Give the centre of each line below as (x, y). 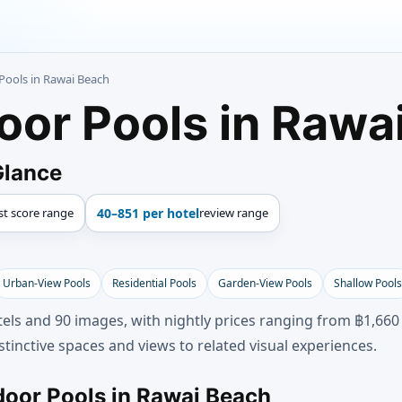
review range (234, 213)
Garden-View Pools (265, 283)
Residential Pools (154, 283)
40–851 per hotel (148, 213)
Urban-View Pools (47, 283)
